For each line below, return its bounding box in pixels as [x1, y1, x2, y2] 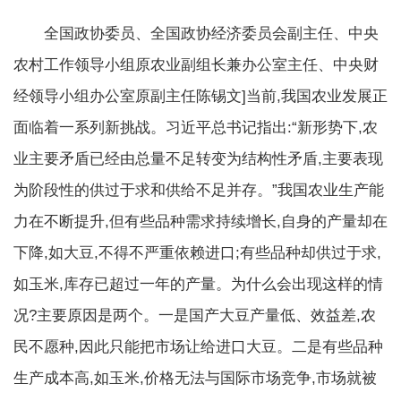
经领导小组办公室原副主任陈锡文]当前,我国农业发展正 [13, 87, 388, 105]
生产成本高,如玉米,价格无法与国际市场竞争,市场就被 [13, 369, 377, 387]
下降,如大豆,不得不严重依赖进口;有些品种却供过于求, [13, 243, 381, 261]
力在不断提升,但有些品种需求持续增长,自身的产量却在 [13, 212, 388, 230]
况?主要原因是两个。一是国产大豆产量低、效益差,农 [13, 306, 376, 324]
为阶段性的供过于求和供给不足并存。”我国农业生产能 [13, 181, 384, 199]
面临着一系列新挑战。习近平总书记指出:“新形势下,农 [13, 118, 378, 136]
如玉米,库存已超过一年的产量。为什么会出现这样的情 [13, 275, 383, 293]
